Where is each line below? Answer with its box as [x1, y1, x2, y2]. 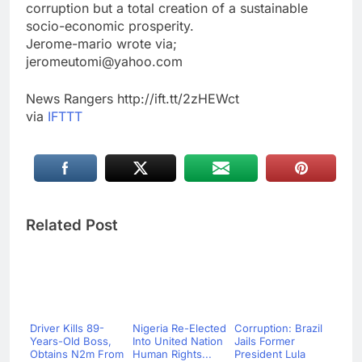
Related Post [26, 216, 118, 235]
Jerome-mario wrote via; [26, 36, 177, 53]
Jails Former [234, 335, 295, 348]
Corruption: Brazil [234, 322, 322, 335]
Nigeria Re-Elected [132, 322, 226, 335]
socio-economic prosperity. [26, 18, 194, 35]
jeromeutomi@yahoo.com [26, 53, 183, 70]
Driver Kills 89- [30, 322, 104, 335]
